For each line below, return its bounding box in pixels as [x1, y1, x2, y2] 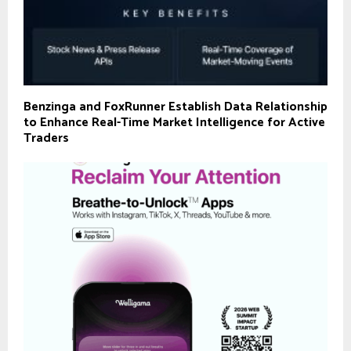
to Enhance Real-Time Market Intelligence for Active [24, 112, 325, 134]
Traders [24, 128, 69, 150]
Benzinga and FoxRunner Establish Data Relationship [24, 96, 327, 118]
